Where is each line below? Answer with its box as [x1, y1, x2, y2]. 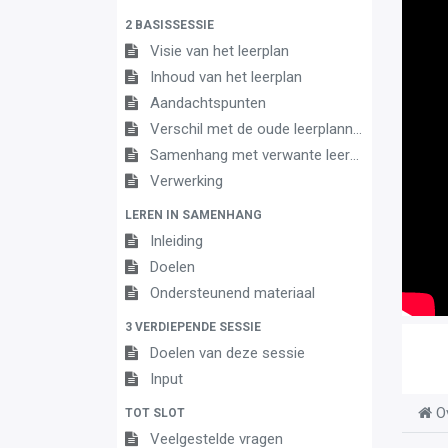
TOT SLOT [125, 405, 185, 420]
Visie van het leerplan [150, 41, 289, 60]
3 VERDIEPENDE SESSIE [125, 319, 261, 334]
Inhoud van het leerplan [150, 67, 302, 86]
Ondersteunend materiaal [150, 283, 315, 302]
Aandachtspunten [150, 93, 266, 112]
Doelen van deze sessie [150, 343, 305, 362]
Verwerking [150, 171, 223, 190]
